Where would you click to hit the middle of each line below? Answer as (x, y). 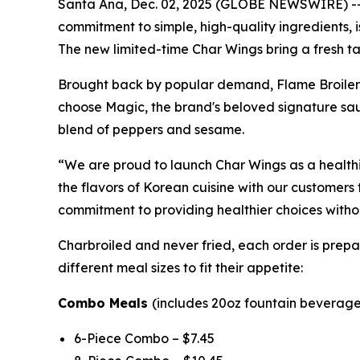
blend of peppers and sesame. (151, 129)
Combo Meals (105, 303)
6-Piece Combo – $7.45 (144, 338)
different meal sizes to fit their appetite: (180, 267)
